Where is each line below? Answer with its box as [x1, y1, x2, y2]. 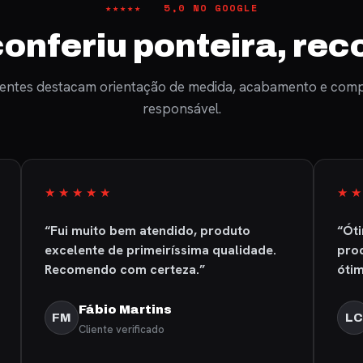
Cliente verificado [78, 322, 164, 336]
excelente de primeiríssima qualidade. [44, 241, 276, 258]
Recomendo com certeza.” [44, 261, 205, 278]
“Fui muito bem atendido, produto [44, 222, 250, 239]
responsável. [142, 100, 221, 117]
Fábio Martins [78, 303, 172, 316]
